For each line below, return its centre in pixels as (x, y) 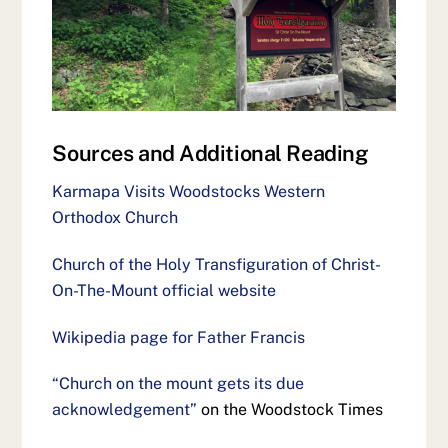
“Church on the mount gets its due (178, 384)
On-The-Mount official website (164, 290)
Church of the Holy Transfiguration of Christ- (217, 264)
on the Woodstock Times (290, 410)
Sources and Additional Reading (210, 153)
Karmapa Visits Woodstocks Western (189, 192)
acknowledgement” (125, 410)
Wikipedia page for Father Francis (179, 337)
